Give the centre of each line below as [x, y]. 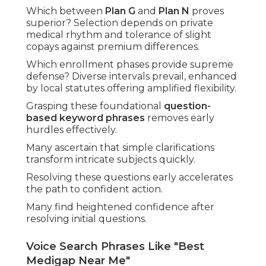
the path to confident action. [94, 189]
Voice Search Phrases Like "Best [115, 247]
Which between [66, 11]
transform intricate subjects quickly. [111, 160]
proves [207, 11]
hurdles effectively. [72, 130]
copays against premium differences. [113, 47]
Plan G [120, 11]
